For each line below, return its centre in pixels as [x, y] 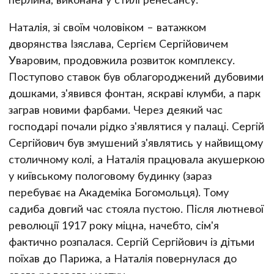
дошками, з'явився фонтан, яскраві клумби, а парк [135, 93]
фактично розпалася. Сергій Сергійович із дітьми [131, 241]
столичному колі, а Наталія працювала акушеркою [137, 159]
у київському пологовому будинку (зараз [110, 175]
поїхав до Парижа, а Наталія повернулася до [123, 258]
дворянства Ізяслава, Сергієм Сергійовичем [118, 43]
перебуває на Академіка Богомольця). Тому [119, 192]
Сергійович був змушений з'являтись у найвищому [136, 142]
